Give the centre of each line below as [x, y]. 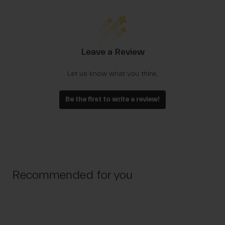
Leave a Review [113, 52]
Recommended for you [72, 175]
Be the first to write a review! [113, 100]
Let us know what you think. [113, 74]
